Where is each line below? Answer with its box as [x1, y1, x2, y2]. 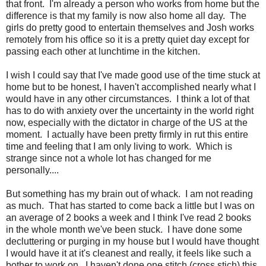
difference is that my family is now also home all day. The [6, 11, 246, 21]
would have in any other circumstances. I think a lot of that [6, 94, 249, 104]
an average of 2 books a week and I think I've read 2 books [6, 213, 251, 223]
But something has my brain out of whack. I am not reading [6, 189, 253, 199]
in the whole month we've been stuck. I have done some [6, 224, 242, 235]
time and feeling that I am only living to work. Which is [6, 141, 232, 152]
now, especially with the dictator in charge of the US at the [6, 118, 248, 128]
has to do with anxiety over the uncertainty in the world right [6, 106, 254, 116]
